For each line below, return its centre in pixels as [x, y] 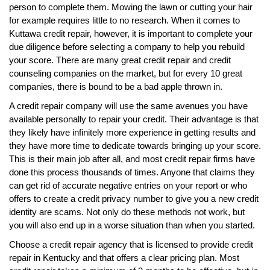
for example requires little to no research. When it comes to [124, 20]
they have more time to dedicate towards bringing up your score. [135, 145]
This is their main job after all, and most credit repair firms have [132, 159]
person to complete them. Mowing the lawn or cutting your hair [131, 7]
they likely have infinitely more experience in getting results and [132, 132]
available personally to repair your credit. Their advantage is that [134, 119]
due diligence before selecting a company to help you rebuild [127, 46]
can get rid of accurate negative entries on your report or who [128, 185]
